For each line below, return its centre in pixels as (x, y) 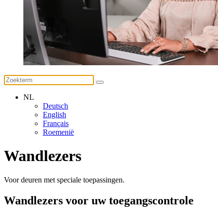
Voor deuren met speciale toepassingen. (64, 180)
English (54, 115)
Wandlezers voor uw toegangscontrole (99, 200)
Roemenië (58, 132)
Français (56, 123)
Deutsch (55, 106)
